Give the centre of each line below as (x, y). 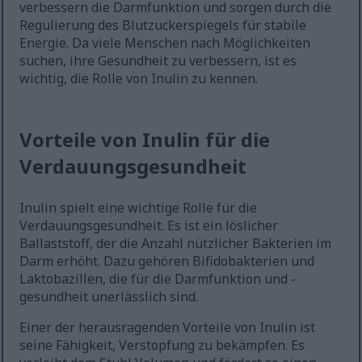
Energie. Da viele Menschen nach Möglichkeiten (165, 43)
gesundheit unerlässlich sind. (109, 297)
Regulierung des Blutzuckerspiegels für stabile (163, 25)
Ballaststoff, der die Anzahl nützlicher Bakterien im (176, 244)
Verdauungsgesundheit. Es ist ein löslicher (149, 226)
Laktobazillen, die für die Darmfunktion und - (158, 279)
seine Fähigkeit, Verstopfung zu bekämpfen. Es (162, 345)
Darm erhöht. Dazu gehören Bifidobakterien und (167, 261)
